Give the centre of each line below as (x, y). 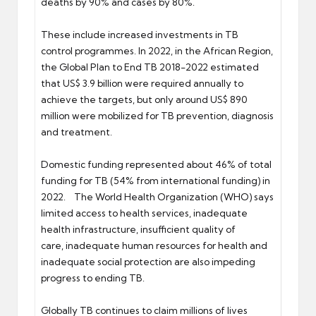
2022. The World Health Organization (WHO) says (157, 196)
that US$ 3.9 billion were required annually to (142, 83)
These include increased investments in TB (140, 34)
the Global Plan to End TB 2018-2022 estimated (150, 67)
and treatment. (77, 132)
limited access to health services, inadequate (144, 213)
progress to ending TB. (94, 278)
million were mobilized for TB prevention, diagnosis (157, 115)
